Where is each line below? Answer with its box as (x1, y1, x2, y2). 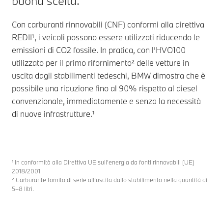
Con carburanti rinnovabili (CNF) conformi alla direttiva (12, 19, 204, 30)
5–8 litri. (12, 185, 34, 193)
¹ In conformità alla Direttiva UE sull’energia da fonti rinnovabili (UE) (12, 158, 194, 166)
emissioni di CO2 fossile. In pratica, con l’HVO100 (12, 45, 186, 55)
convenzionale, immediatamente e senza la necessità (12, 96, 201, 107)
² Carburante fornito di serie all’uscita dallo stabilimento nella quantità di (12, 176, 207, 184)
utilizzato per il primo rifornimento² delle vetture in (12, 57, 189, 68)
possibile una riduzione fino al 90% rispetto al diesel (12, 83, 197, 94)
